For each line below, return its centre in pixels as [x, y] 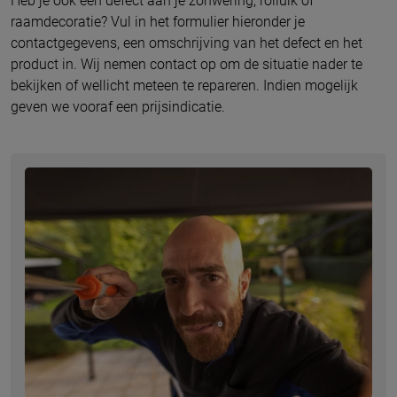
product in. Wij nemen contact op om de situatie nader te [187, 64]
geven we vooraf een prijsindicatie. [118, 107]
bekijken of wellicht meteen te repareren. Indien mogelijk [184, 86]
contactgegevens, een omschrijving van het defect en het [187, 43]
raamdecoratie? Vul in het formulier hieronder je [158, 22]
